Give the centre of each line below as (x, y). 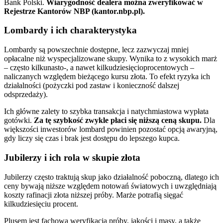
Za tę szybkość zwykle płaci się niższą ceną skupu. (118, 120)
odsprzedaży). (26, 95)
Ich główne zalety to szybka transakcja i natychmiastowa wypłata (106, 111)
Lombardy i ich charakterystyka (70, 30)
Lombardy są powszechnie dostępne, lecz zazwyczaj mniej (96, 50)
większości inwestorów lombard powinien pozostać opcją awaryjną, (111, 129)
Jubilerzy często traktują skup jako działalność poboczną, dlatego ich (111, 177)
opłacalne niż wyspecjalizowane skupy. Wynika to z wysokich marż (111, 59)
